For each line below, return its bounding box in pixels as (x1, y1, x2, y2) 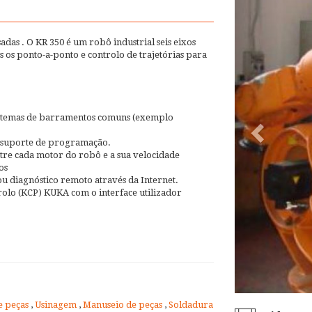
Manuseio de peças (83, 299, 164, 310)
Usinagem (35, 299, 79, 310)
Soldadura (169, 299, 213, 310)
